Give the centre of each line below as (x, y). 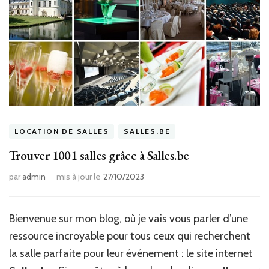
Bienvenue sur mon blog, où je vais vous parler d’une (128, 219)
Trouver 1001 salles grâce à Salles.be (99, 156)
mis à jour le (78, 177)
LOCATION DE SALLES (62, 131)
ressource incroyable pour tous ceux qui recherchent (130, 236)
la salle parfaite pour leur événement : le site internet (131, 254)
